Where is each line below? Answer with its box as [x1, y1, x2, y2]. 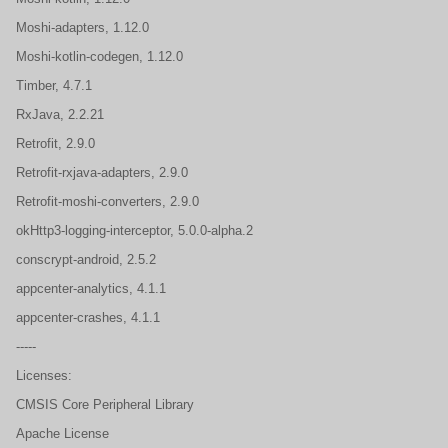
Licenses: [16, 368, 72, 383]
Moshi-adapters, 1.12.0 [16, 20, 153, 35]
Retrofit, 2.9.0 [16, 136, 99, 151]
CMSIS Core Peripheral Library [16, 397, 194, 412]
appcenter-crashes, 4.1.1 [16, 310, 164, 325]
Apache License [16, 426, 109, 441]
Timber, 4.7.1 [16, 78, 96, 93]
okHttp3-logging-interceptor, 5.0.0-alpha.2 [16, 223, 257, 238]
